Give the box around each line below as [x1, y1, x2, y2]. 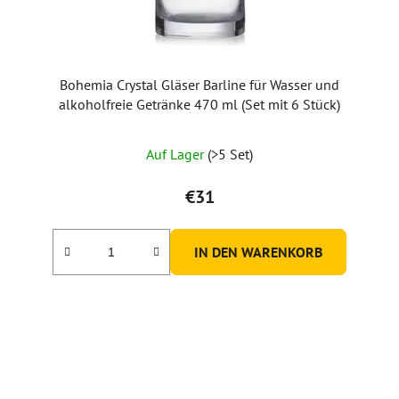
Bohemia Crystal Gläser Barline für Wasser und [60, 75, 339, 94]
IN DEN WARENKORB [194, 242, 322, 261]
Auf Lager [146, 144, 208, 163]
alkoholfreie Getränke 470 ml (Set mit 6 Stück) [59, 94, 340, 113]
